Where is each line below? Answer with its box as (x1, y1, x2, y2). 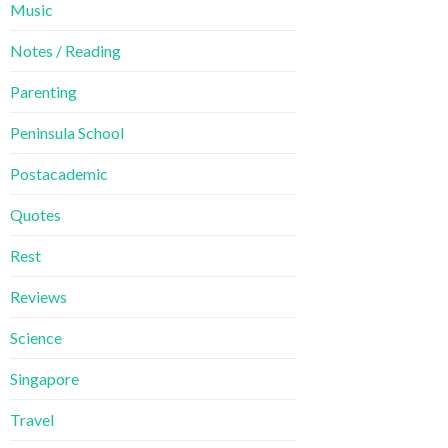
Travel (10, 410, 54, 430)
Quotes (10, 205, 61, 225)
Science (10, 328, 62, 348)
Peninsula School (10, 123, 124, 143)
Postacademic (10, 164, 108, 184)
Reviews (10, 287, 67, 307)
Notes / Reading (10, 41, 121, 61)
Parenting (10, 82, 77, 102)
